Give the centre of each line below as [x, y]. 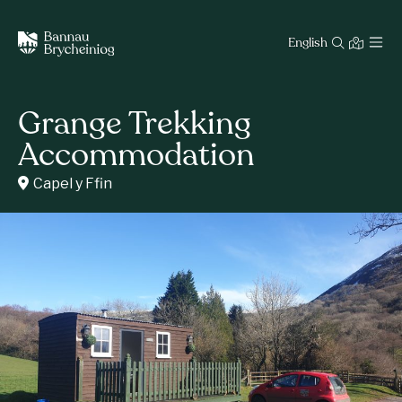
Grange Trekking [135, 126]
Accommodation [136, 157]
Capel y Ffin [73, 184]
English [308, 44]
